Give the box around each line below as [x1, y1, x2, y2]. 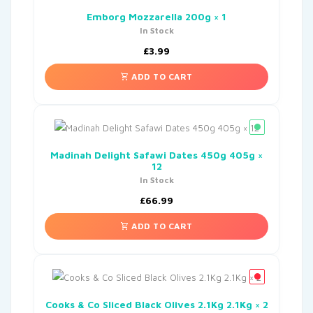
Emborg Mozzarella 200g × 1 [87, 10, 226, 22]
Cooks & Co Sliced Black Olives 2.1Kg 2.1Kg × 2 [45, 298, 268, 310]
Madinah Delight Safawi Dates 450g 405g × [50, 148, 263, 161]
